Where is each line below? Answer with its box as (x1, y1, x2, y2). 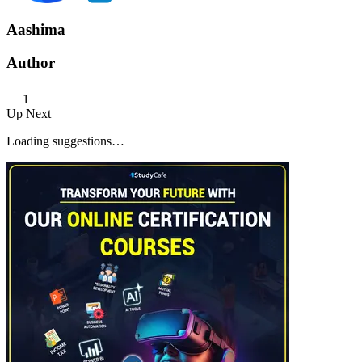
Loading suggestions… (6, 133, 124, 148)
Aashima (6, 21, 65, 39)
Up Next (6, 106, 51, 120)
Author (6, 54, 55, 72)
